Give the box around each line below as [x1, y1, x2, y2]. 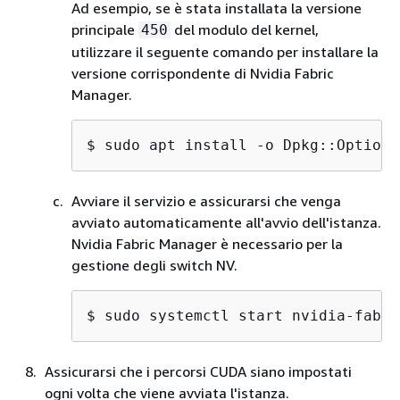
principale [71, 21, 138, 38]
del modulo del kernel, [171, 21, 319, 38]
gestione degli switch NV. [71, 256, 237, 274]
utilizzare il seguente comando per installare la [71, 43, 379, 61]
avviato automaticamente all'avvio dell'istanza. [71, 213, 381, 231]
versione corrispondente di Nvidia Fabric [71, 64, 334, 82]
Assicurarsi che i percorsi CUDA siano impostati [45, 362, 352, 380]
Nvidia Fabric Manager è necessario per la [71, 235, 343, 253]
